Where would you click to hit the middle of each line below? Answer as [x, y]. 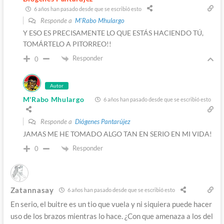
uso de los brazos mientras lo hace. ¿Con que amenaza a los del [111, 216]
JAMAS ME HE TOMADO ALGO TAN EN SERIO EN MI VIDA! [117, 133]
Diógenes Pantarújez [102, 121]
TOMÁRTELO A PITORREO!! [67, 44]
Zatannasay [32, 190]
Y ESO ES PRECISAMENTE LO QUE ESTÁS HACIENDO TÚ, [113, 33]
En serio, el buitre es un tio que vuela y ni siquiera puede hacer [111, 204]
